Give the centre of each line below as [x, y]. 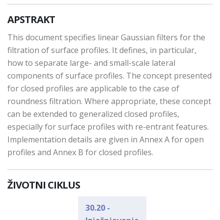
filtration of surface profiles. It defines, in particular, [102, 50]
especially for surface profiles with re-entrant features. [108, 127]
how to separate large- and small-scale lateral [91, 63]
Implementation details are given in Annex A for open [106, 139]
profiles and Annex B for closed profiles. [80, 152]
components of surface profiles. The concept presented [110, 76]
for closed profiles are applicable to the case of [93, 88]
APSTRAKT [31, 19]
